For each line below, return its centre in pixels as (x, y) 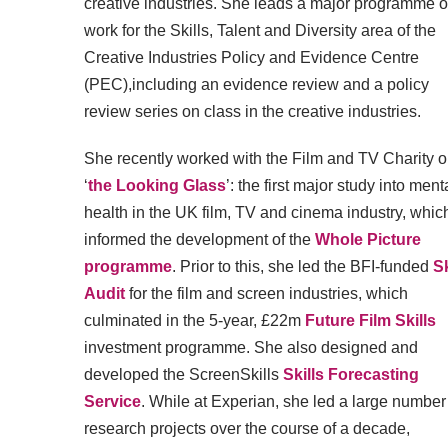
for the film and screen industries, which (266, 293)
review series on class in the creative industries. (252, 111)
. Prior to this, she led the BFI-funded (302, 266)
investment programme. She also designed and (251, 347)
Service (112, 401)
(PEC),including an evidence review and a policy (256, 84)
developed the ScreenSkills (183, 374)
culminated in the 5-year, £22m (194, 320)
